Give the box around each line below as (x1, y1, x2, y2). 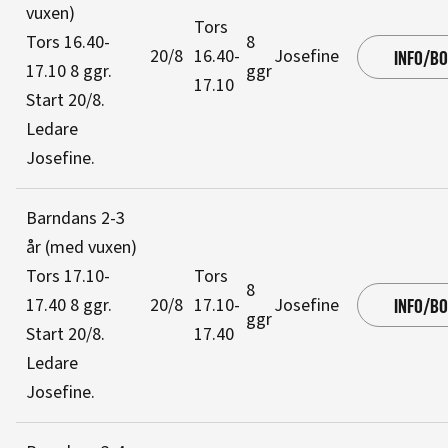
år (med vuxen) (26, 235, 137, 260)
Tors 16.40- (26, 30, 110, 55)
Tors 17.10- (26, 264, 110, 289)
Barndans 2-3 (26, 206, 125, 231)
